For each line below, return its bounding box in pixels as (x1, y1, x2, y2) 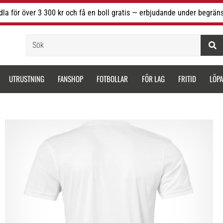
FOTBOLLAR (97, 73, 128, 85)
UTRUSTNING (8, 73, 44, 85)
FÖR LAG (141, 73, 165, 85)
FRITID (178, 73, 197, 85)
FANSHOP (57, 73, 83, 85)
